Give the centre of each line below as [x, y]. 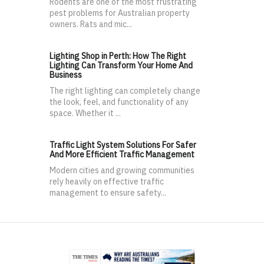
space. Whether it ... [85, 113]
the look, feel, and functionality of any [119, 102]
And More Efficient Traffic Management [122, 155]
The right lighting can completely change [125, 91]
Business [66, 75]
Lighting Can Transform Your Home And [121, 66]
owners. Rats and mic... [91, 24]
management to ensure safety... [108, 193]
